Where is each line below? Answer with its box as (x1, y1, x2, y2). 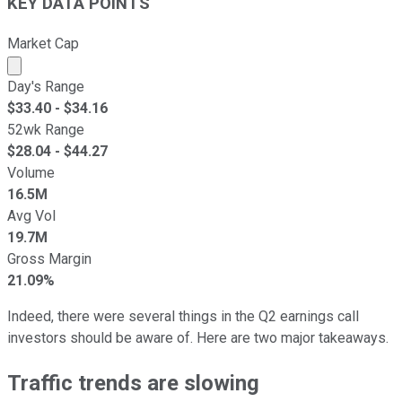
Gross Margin (7, 249, 92, 267)
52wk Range (7, 120, 84, 138)
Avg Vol (7, 206, 56, 224)
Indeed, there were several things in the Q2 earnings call (7, 307, 359, 325)
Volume (7, 163, 55, 181)
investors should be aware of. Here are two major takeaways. (7, 328, 389, 346)
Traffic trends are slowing (7, 370, 259, 396)
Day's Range (7, 77, 84, 95)
